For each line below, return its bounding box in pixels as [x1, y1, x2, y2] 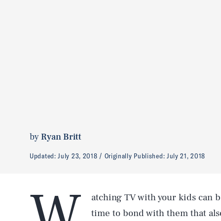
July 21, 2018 [166, 151, 206, 160]
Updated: [30, 151, 58, 160]
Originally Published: [104, 151, 167, 160]
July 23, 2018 [58, 151, 98, 160]
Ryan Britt [41, 131, 81, 143]
